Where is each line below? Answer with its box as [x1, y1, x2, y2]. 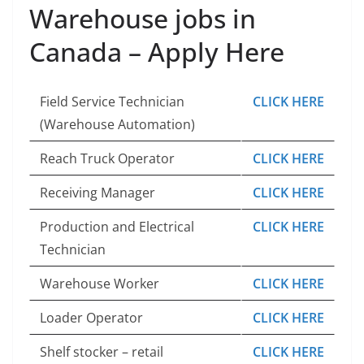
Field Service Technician [40, 92, 184, 110]
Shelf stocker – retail [40, 342, 163, 361]
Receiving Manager [40, 183, 155, 201]
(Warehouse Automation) [40, 115, 195, 133]
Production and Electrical [40, 217, 194, 236]
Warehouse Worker [40, 274, 159, 292]
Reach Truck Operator [40, 149, 175, 167]
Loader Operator [40, 308, 143, 327]
